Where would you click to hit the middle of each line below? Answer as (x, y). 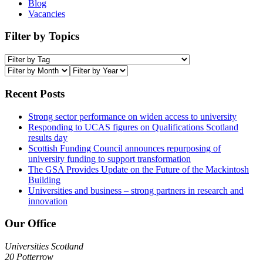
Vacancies (47, 14)
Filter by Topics (42, 36)
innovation (48, 201)
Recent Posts (35, 93)
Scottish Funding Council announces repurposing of (124, 148)
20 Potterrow (29, 257)
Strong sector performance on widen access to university (132, 116)
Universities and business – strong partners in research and (136, 190)
